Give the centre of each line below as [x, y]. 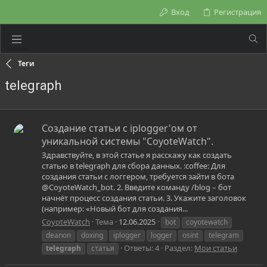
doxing [92, 235]
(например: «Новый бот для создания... [115, 209]
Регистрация [237, 12]
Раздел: [179, 248]
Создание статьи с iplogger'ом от [119, 128]
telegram [224, 235]
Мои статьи [216, 248]
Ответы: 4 [142, 248]
